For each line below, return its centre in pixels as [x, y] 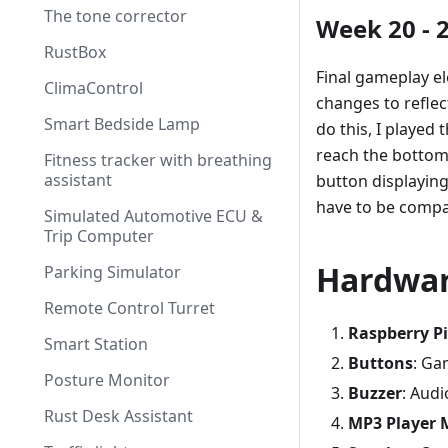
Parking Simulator [112, 272]
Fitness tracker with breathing [158, 160]
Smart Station [96, 344]
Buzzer [375, 393]
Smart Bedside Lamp [122, 124]
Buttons [380, 363]
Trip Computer [99, 236]
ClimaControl [93, 88]
